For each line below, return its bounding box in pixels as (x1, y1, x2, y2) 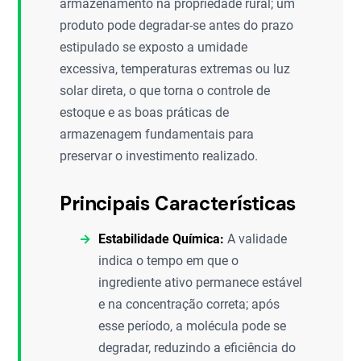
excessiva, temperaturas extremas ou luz (60, 61, 291, 77)
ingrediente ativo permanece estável (98, 275, 303, 290)
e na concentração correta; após (98, 297, 280, 312)
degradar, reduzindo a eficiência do (98, 340, 297, 355)
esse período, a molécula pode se (98, 318, 287, 334)
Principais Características (60, 191, 297, 216)
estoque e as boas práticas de (60, 105, 230, 120)
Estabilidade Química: (98, 231, 225, 247)
